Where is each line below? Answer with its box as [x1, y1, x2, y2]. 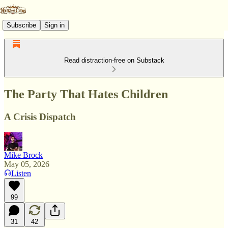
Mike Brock [4, 150, 43, 159]
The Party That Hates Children [4, 87, 168, 101]
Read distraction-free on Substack [64, 56, 164, 64]
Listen [11, 168, 31, 178]
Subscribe [7, 21, 36, 29]
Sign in [44, 21, 65, 29]
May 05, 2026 [4, 159, 49, 168]
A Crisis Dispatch [4, 111, 76, 122]
